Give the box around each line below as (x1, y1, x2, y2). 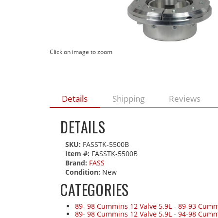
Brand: (65, 158, 87, 167)
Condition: (65, 167, 100, 177)
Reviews (168, 92, 200, 104)
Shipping (112, 92, 145, 104)
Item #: (65, 148, 91, 158)
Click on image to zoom (50, 48, 112, 55)
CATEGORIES (60, 178, 129, 200)
